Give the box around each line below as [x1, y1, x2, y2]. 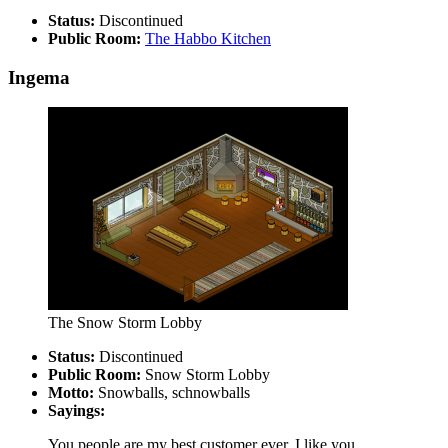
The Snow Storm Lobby [48, 314, 202, 332]
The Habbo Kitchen [145, 29, 271, 47]
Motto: [48, 384, 94, 402]
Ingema [8, 66, 70, 88]
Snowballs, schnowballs [94, 384, 250, 402]
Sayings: [48, 402, 105, 420]
